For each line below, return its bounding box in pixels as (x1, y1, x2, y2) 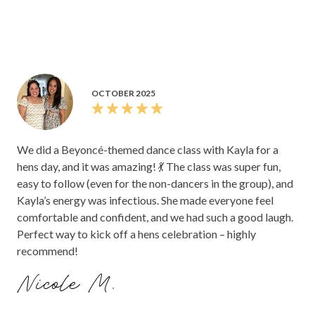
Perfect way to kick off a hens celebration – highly (17, 227, 256, 241)
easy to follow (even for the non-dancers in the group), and (17, 176, 293, 191)
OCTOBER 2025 (91, 88, 155, 99)
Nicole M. (17, 268, 120, 302)
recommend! (17, 244, 78, 258)
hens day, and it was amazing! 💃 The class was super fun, (17, 160, 281, 174)
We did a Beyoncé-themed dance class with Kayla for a (17, 143, 278, 157)
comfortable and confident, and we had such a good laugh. (17, 210, 293, 224)
